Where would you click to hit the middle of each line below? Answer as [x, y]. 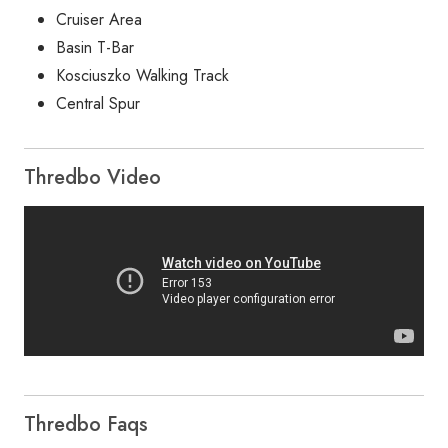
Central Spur [98, 103]
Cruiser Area [99, 19]
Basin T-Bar [95, 47]
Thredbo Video [92, 177]
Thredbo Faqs [86, 424]
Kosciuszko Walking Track [142, 75]
